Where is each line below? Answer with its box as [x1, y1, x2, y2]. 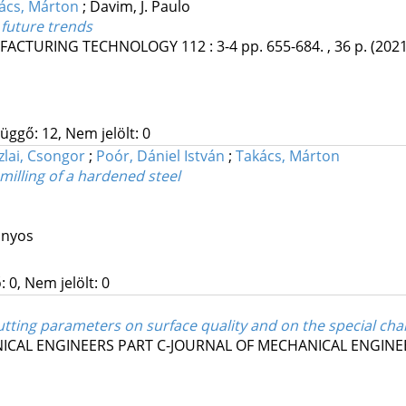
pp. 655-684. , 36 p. [240, 36, 371, 57]
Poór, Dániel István [95, 146, 225, 167]
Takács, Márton [235, 146, 340, 167]
